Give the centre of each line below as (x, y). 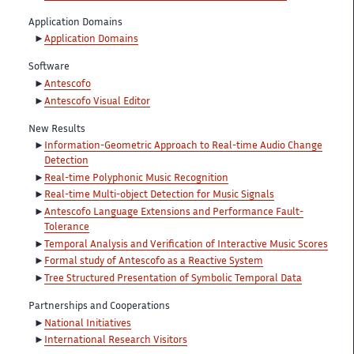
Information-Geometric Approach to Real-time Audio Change (183, 147)
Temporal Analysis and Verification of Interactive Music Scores (186, 245)
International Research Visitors (116, 341)
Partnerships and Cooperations (99, 307)
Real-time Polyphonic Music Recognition (136, 178)
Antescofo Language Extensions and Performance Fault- (174, 213)
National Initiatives (88, 324)
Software (49, 68)
